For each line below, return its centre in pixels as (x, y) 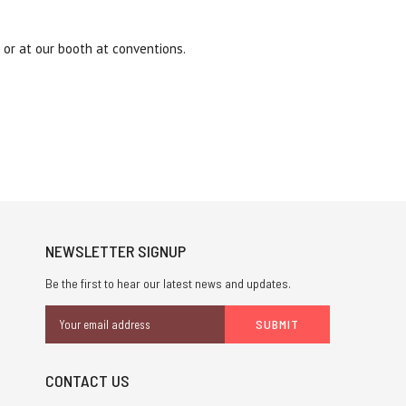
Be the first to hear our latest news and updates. (168, 284)
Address (67, 334)
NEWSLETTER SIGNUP (115, 251)
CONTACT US (87, 381)
